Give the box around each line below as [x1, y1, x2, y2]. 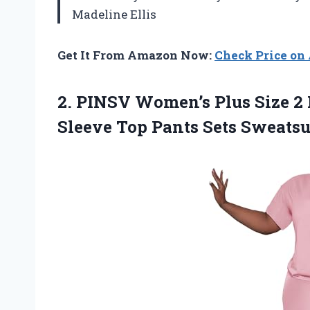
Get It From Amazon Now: [57, 47, 215, 64]
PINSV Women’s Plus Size [76, 91, 289, 113]
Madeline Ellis [72, 6, 156, 23]
